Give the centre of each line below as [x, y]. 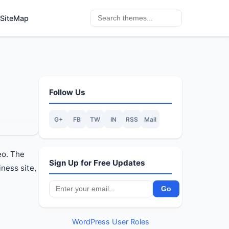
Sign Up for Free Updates [97, 163]
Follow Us [67, 92]
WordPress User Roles [110, 222]
